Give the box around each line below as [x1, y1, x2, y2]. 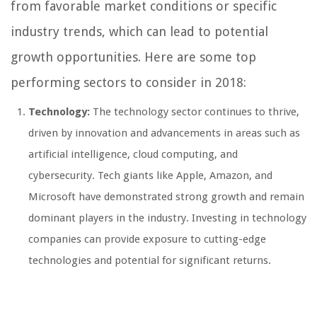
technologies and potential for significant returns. [28, 254, 271, 267]
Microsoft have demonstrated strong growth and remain [28, 190, 304, 204]
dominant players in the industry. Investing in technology [28, 212, 306, 225]
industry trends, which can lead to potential [11, 24, 268, 40]
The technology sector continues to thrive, [90, 105, 299, 119]
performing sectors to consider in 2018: [11, 75, 246, 91]
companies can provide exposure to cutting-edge [28, 233, 266, 246]
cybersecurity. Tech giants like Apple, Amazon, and [28, 169, 272, 183]
